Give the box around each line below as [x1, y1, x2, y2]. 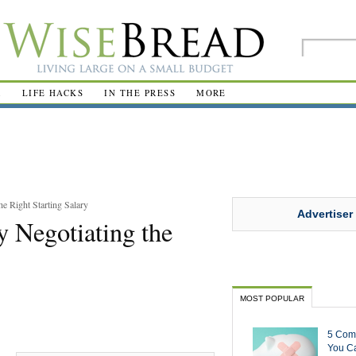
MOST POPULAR [240, 293, 304, 303]
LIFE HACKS [21, 87, 84, 99]
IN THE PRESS [104, 87, 176, 99]
